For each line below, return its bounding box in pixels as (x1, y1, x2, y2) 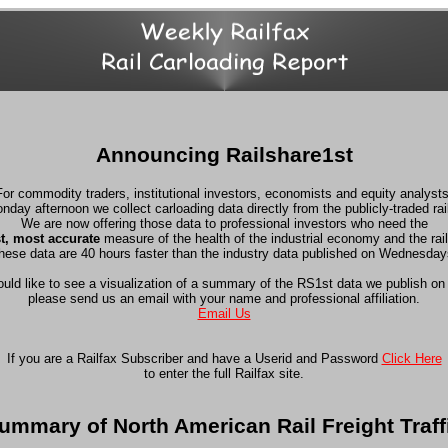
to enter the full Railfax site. (144, 365, 304, 381)
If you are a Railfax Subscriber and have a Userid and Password (6, 350, 382, 366)
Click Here (381, 350, 442, 366)
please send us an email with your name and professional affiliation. (28, 290, 420, 306)
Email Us (197, 305, 251, 321)
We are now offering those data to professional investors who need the (20, 215, 428, 231)
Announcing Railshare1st (95, 143, 353, 168)
